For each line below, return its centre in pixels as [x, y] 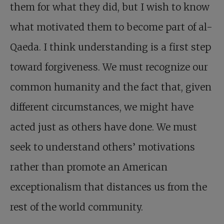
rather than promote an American [89, 167]
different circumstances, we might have [102, 107]
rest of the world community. [76, 207]
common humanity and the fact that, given [111, 87]
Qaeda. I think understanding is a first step [110, 47]
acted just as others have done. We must [103, 127]
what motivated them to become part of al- [111, 27]
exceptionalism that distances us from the [108, 187]
